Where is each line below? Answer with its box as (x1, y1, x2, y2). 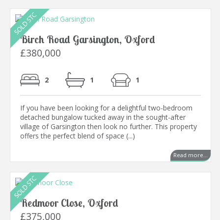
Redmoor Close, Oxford (20, 196, 118, 210)
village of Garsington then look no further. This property (20, 122, 197, 132)
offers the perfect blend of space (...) (20, 131, 135, 141)
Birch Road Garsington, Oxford (20, 33, 155, 46)
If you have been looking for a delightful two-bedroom (20, 103, 192, 113)
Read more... (173, 151, 208, 159)
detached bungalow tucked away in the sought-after (20, 112, 186, 122)
